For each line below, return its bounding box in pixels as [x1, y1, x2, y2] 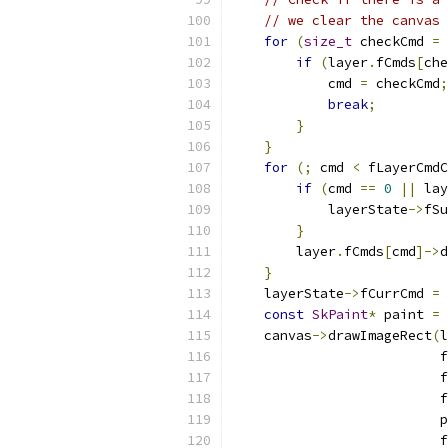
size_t [304, 33, 352, 50]
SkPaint [312, 306, 368, 323]
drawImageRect [328, 327, 432, 344]
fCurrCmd [360, 285, 432, 302]
